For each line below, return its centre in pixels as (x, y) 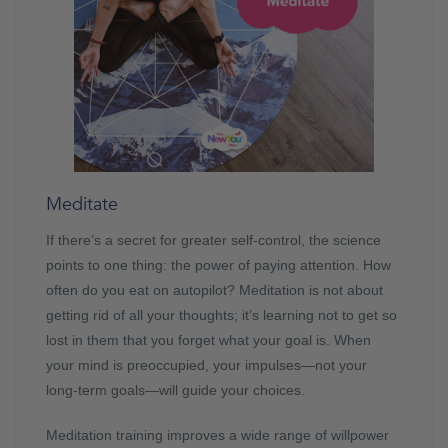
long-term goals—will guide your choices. (175, 390)
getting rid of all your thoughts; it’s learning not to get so (221, 315)
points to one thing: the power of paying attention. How (218, 265)
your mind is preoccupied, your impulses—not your (206, 365)
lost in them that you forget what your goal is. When (208, 340)
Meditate (82, 205)
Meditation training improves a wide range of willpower (217, 435)
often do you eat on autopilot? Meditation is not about (214, 290)
